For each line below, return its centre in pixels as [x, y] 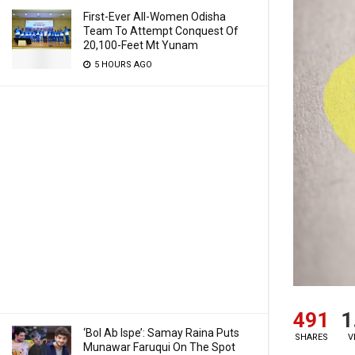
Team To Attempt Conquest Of [161, 31]
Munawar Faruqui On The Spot [159, 347]
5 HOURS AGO [122, 65]
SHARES [311, 337]
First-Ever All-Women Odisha [155, 17]
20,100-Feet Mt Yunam [141, 45]
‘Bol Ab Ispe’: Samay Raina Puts [161, 333]
